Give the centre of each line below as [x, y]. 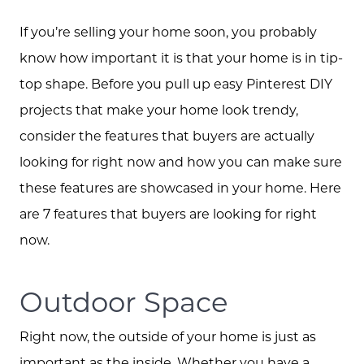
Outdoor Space [124, 302]
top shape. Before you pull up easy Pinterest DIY [176, 83]
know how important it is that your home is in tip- [181, 57]
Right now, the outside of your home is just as [168, 336]
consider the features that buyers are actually [167, 135]
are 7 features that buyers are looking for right [168, 213]
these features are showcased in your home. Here [180, 187]
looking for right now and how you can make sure [181, 161]
